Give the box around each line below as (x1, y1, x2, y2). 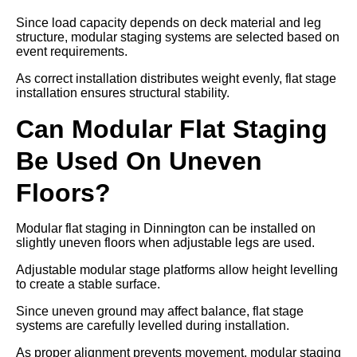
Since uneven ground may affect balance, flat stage (16, 304, 304, 318)
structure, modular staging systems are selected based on (16, 29, 339, 44)
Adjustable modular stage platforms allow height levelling (16, 262, 338, 277)
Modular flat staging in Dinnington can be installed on (16, 221, 316, 235)
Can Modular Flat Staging (16, 114, 328, 143)
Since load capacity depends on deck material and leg (16, 15, 321, 29)
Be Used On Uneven (16, 146, 262, 175)
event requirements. (16, 44, 127, 58)
